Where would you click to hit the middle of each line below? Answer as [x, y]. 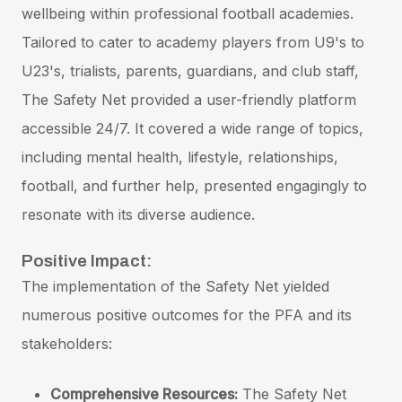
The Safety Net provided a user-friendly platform [189, 99]
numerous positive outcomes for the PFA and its [187, 315]
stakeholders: [67, 343]
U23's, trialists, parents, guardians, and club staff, [190, 70]
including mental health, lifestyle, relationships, [180, 157]
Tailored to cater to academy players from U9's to [193, 42]
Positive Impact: [87, 260]
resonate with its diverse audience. [138, 214]
